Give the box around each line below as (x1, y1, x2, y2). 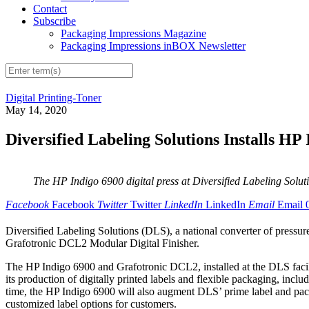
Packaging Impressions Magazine (61, 28, 206, 40)
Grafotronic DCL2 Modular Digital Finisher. (6, 237, 199, 250)
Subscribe (33, 15, 76, 28)
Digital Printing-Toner (6, 92, 101, 104)
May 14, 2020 (6, 104, 67, 117)
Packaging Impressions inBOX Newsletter (61, 40, 246, 52)
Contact (33, 3, 67, 15)
